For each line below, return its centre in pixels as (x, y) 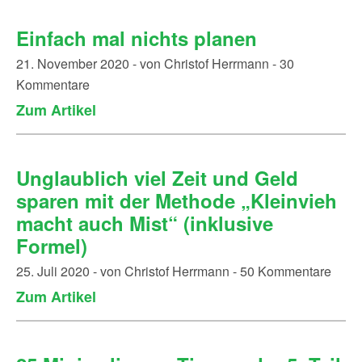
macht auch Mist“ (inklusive (145, 223)
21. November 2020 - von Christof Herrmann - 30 (155, 63)
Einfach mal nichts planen (137, 38)
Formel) (52, 246)
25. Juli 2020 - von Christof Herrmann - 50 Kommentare (174, 271)
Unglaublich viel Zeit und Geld (157, 178)
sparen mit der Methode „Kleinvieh (177, 200)
